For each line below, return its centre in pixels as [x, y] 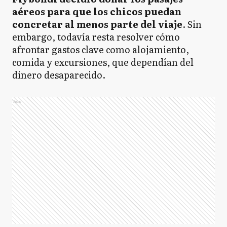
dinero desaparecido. [59, 75]
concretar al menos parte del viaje [97, 24]
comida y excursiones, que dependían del [103, 62]
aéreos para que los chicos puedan [97, 11]
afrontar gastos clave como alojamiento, [101, 49]
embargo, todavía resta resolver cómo [96, 37]
